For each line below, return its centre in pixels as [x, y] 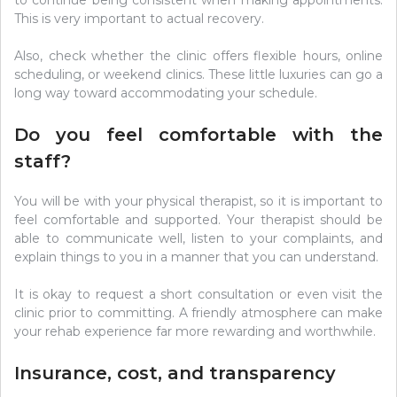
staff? [43, 162]
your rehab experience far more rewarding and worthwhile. [195, 332]
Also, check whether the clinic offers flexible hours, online [198, 56]
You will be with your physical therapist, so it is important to [198, 202]
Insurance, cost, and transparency [175, 374]
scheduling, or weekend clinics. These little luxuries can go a [198, 75]
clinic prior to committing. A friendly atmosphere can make [198, 313]
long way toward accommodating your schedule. [166, 93]
